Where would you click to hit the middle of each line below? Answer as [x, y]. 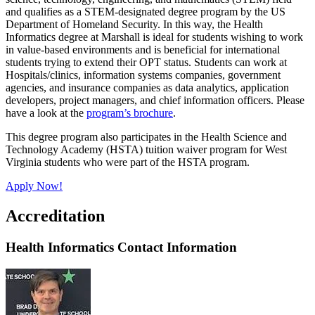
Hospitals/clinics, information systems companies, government [143, 75]
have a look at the [46, 113]
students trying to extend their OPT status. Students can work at [146, 63]
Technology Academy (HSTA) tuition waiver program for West [146, 150]
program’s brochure [130, 113]
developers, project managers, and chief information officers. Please [155, 101]
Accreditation [55, 216]
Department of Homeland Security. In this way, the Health [134, 25]
